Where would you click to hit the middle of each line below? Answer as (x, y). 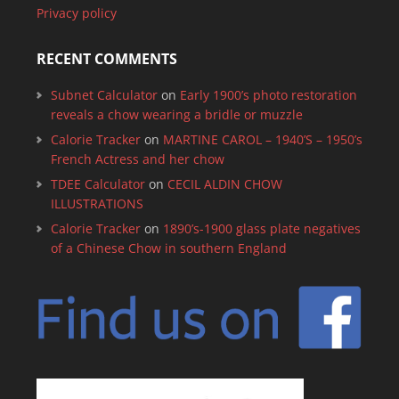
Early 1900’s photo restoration (268, 95)
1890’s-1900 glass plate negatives (261, 228)
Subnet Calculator (104, 95)
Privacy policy (76, 13)
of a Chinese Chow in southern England (168, 248)
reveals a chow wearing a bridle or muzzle (176, 114)
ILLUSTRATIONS (97, 204)
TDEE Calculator (98, 184)
